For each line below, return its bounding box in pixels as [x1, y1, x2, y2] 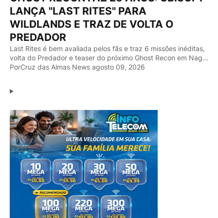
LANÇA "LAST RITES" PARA [10, 5, 146, 18]
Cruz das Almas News [20, 63, 90, 72]
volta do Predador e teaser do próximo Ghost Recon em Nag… [10, 54, 208, 62]
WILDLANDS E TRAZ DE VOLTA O [10, 18, 173, 31]
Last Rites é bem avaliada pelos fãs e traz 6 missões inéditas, [10, 44, 205, 53]
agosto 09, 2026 [92, 63, 145, 72]
